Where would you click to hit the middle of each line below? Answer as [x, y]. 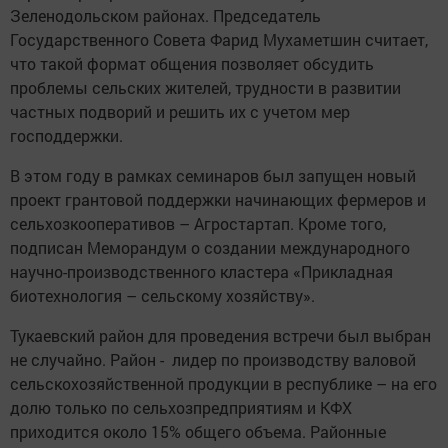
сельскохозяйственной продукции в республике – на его [223, 383]
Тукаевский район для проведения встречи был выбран [220, 335]
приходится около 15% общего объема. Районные [198, 431]
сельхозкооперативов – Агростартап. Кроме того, [198, 223]
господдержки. [66, 135]
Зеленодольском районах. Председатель [165, 15]
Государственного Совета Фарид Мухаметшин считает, [219, 39]
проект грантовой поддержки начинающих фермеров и [218, 199]
